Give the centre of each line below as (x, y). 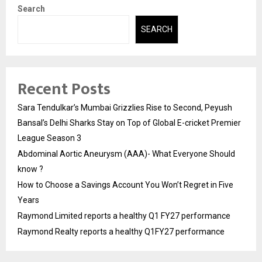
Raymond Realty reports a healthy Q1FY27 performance (121, 231)
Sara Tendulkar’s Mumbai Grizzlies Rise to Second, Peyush (125, 107)
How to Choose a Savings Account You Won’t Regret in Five (125, 185)
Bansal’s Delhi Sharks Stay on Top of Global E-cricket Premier (129, 123)
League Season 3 (49, 138)
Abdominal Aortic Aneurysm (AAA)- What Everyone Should (126, 154)
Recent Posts (64, 89)
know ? (30, 169)
